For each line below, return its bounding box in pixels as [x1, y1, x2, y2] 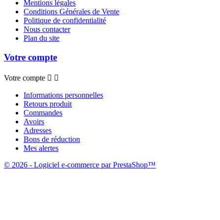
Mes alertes [24, 143, 58, 152]
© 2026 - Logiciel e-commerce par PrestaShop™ [4, 160, 156, 169]
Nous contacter [24, 25, 70, 34]
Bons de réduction [24, 135, 80, 143]
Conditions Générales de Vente [24, 7, 119, 16]
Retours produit [24, 99, 72, 108]
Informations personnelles [24, 90, 103, 99]
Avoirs [24, 117, 44, 126]
